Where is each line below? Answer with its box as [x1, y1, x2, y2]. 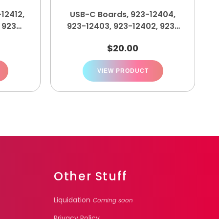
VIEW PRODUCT [97, 67, 149, 74]
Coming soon [93, 196, 133, 204]
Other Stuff [54, 168, 128, 184]
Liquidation [54, 195, 91, 205]
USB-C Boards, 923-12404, [70, 9, 175, 20]
